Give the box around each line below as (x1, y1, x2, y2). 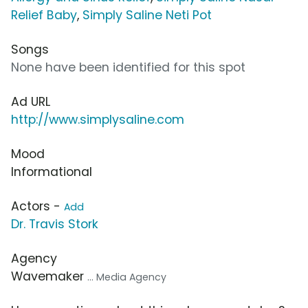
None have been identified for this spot (11, 58, 245, 76)
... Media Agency (87, 269, 166, 284)
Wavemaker (11, 267, 87, 285)
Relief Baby (11, 6, 77, 23)
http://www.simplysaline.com (11, 111, 184, 128)
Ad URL (11, 93, 50, 110)
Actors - (11, 197, 64, 214)
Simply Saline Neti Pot (82, 6, 212, 23)
